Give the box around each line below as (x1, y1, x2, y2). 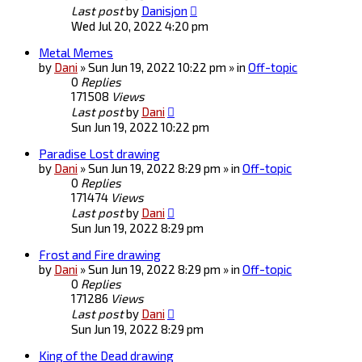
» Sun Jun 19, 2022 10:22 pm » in (80, 60, 248, 75)
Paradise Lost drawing (39, 146, 160, 162)
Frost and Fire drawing (39, 247, 161, 263)
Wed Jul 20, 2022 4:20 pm (71, 19, 208, 34)
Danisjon (141, 3, 187, 19)
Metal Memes (39, 45, 113, 61)
